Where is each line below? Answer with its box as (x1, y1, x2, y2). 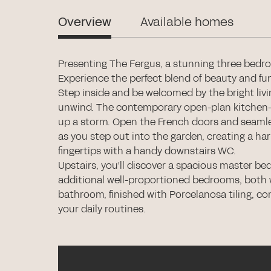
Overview (58, 13, 111, 30)
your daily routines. (58, 202, 146, 216)
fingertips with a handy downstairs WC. (58, 144, 236, 158)
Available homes (140, 13, 233, 30)
